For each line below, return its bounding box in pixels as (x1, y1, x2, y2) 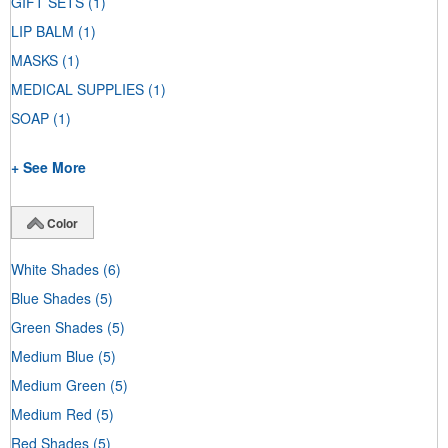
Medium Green (11, 374, 106, 395)
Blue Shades (11, 287, 91, 308)
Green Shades (11, 316, 103, 337)
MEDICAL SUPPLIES (11, 79, 144, 100)
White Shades (11, 258, 99, 279)
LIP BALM (11, 21, 74, 42)
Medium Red (11, 403, 92, 424)
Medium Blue (11, 345, 94, 366)
